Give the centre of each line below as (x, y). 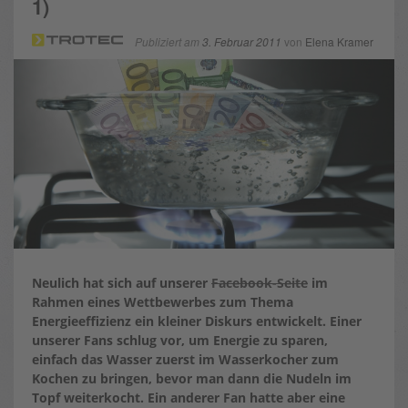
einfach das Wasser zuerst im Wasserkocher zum (185, 359)
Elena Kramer (339, 41)
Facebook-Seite (260, 282)
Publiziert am (168, 41)
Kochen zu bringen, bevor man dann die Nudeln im (192, 378)
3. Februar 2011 (242, 41)
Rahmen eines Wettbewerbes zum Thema (163, 301)
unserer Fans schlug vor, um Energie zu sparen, (180, 340)
